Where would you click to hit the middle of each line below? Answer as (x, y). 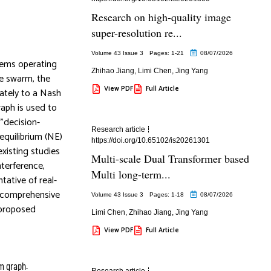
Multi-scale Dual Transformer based (170, 158)
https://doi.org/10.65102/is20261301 (150, 140)
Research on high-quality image (161, 17)
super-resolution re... (136, 32)
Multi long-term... (131, 174)
